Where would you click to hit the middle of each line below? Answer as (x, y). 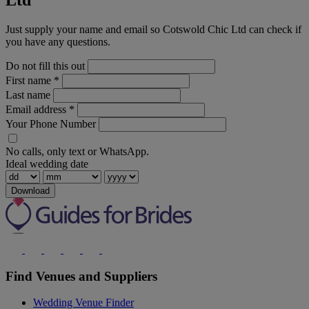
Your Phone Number (51, 124)
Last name (28, 95)
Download (30, 191)
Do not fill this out (45, 66)
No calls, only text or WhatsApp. (77, 151)
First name (30, 80)
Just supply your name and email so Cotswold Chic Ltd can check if (153, 29)
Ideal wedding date (47, 164)
